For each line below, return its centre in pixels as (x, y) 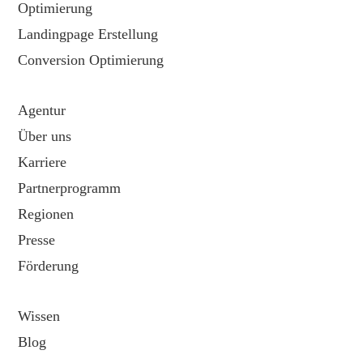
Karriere (43, 162)
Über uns (45, 136)
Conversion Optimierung (91, 60)
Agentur (42, 110)
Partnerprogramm (70, 188)
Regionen (46, 214)
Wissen (39, 316)
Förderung (49, 265)
